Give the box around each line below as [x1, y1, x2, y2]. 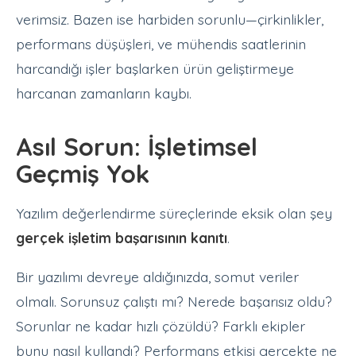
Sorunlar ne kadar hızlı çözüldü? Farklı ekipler [16, 317, 305, 335]
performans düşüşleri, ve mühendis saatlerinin [16, 34, 306, 52]
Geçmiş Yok [16, 157, 149, 189]
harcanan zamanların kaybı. [16, 83, 192, 102]
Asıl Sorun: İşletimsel [16, 130, 257, 162]
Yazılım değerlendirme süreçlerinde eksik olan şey [16, 204, 332, 222]
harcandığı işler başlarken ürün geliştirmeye [16, 59, 294, 77]
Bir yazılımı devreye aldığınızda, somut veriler [16, 268, 299, 286]
